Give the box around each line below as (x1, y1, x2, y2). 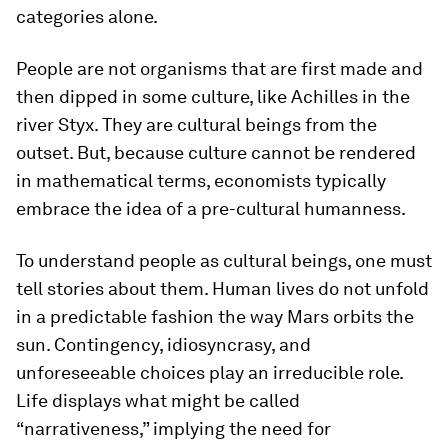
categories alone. (16, 6, 158, 27)
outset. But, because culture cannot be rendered (16, 142, 416, 163)
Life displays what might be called (16, 390, 300, 411)
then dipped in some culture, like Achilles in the (16, 86, 410, 107)
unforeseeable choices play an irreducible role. (16, 362, 403, 383)
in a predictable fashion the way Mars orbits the (16, 306, 414, 327)
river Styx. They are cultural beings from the (16, 114, 377, 135)
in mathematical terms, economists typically (16, 170, 386, 191)
